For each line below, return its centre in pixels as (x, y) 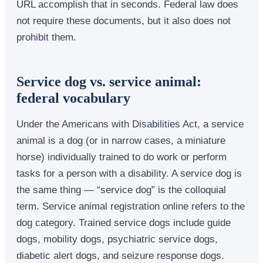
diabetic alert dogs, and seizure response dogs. (120, 255)
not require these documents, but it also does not (124, 20)
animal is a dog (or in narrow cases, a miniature (121, 140)
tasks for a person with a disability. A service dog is (129, 173)
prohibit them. (46, 37)
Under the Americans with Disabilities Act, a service (130, 124)
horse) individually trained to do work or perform (122, 156)
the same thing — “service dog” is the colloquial (121, 189)
